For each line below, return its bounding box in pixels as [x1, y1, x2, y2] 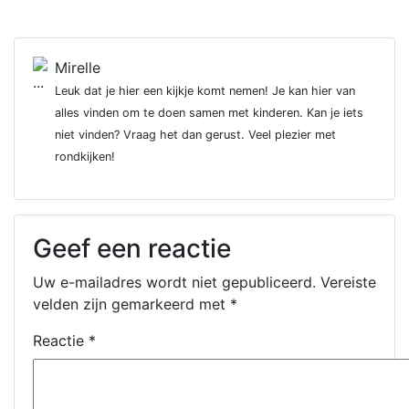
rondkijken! [55, 150, 115, 163]
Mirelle [55, 58, 100, 77]
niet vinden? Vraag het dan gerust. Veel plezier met [55, 128, 336, 142]
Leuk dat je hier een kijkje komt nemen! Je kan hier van [55, 84, 355, 98]
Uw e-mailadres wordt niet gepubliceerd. [33, 273, 316, 291]
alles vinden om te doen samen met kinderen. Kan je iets [55, 106, 363, 120]
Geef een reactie [33, 233, 231, 264]
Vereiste [320, 273, 376, 291]
